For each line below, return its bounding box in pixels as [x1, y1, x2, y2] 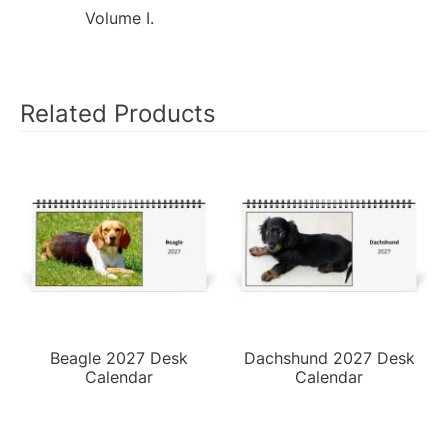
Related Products [20, 98, 216, 128]
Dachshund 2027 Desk [243, 347, 415, 368]
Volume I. [84, 7, 154, 28]
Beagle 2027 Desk [50, 347, 188, 368]
